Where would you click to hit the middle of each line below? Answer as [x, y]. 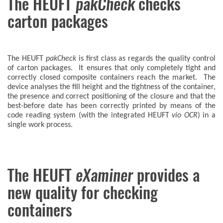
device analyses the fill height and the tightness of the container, [111, 87]
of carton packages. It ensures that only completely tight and [111, 68]
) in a [207, 115]
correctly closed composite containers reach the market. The [111, 78]
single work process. [40, 125]
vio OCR [185, 115]
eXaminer [104, 175]
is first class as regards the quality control [146, 59]
